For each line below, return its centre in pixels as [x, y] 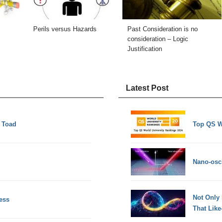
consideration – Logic [158, 39]
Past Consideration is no [162, 29]
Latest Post [147, 88]
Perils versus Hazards [65, 29]
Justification [144, 49]
